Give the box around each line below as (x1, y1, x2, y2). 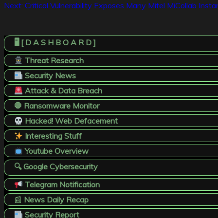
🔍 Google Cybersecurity (14, 162, 98, 172)
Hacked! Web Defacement (23, 116, 118, 126)
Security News (23, 71, 76, 81)
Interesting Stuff (23, 131, 82, 141)
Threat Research (23, 55, 84, 66)
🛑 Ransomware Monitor (14, 101, 99, 111)
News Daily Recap (24, 195, 89, 205)
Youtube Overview (23, 146, 89, 156)
